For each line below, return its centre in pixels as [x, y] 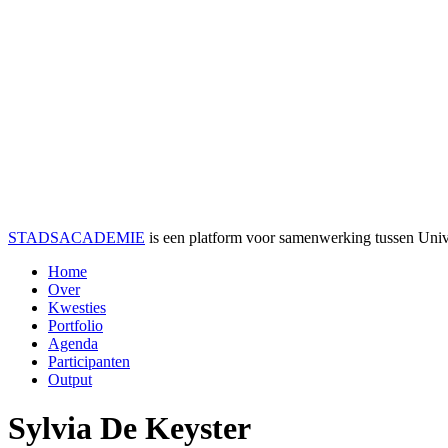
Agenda [73, 343]
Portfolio [75, 325]
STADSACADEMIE [76, 237]
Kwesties [77, 307]
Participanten [89, 361]
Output [70, 379]
